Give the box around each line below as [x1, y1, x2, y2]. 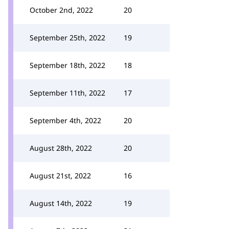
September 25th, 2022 [30, 33, 105, 42]
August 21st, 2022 [30, 171, 91, 180]
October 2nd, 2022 [30, 5, 93, 15]
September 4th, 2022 [30, 116, 101, 125]
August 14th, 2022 [30, 198, 92, 208]
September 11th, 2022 [30, 88, 105, 98]
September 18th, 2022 [30, 60, 105, 70]
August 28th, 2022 [30, 143, 92, 153]
